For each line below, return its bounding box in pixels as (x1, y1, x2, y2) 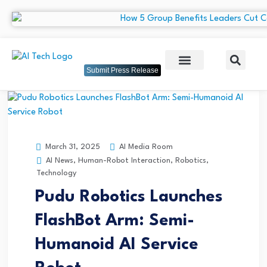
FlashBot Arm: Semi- (35, 213, 194, 230)
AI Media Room (117, 142, 173, 151)
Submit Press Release (86, 66, 159, 75)
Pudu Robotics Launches (35, 189, 223, 206)
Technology (36, 169, 76, 178)
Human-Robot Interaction (78, 157, 170, 165)
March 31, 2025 (43, 143, 100, 151)
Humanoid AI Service (35, 237, 198, 254)
